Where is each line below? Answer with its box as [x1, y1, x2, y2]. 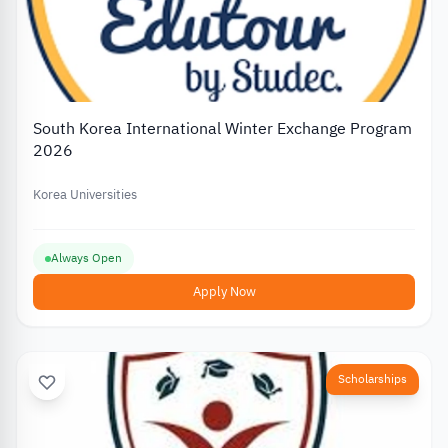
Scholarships [338, 370, 407, 389]
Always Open [51, 249, 122, 268]
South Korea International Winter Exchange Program [33, 116, 412, 141]
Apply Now [192, 282, 256, 302]
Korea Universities [33, 184, 137, 204]
